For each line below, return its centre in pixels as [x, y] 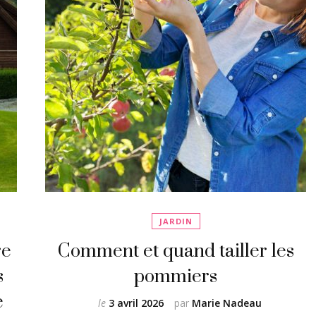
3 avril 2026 [136, 303]
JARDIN [176, 221]
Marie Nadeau [227, 303]
